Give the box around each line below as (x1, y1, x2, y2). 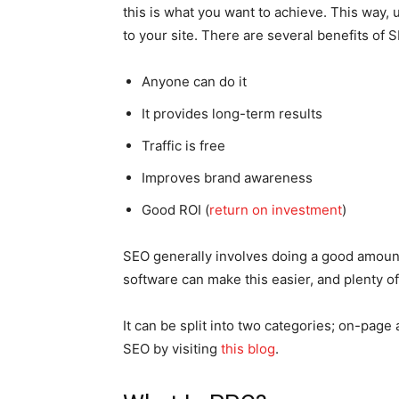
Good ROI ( (142, 201, 209, 218)
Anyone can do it (142, 73, 247, 90)
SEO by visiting (123, 340, 221, 357)
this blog (221, 340, 275, 357)
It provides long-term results (142, 105, 322, 122)
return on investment (209, 201, 342, 218)
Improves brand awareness (142, 169, 313, 186)
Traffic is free (142, 137, 225, 154)
